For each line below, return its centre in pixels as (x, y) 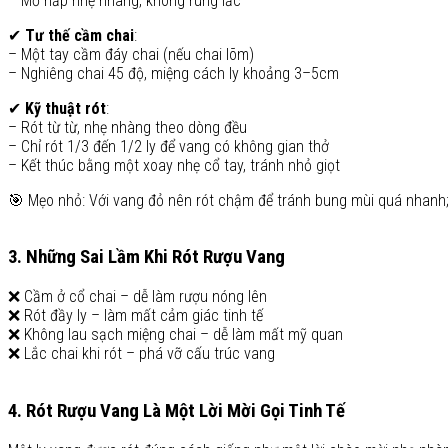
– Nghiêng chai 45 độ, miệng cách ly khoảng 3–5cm (173, 73)
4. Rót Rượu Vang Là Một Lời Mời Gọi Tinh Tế (176, 410)
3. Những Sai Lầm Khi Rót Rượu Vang (146, 257)
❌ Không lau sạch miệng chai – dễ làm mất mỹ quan (175, 335)
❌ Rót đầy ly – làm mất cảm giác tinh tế (135, 316)
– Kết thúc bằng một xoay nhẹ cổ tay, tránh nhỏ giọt (174, 165)
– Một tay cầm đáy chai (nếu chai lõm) (131, 54)
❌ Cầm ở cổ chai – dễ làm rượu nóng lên (137, 297)
